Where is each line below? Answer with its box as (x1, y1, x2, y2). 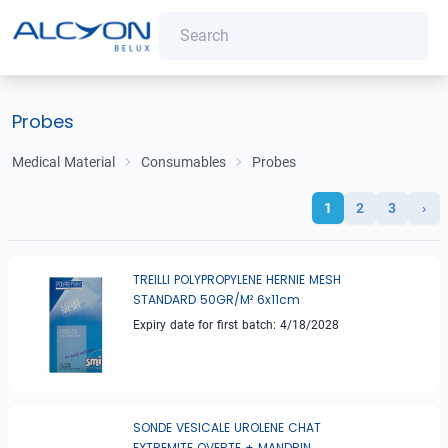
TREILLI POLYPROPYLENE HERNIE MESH (133, 271, 342, 289)
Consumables (141, 154, 226, 171)
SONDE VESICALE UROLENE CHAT (133, 419, 322, 437)
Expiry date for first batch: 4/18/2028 (133, 318, 340, 333)
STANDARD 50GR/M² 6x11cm (133, 291, 301, 309)
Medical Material (12, 154, 115, 171)
